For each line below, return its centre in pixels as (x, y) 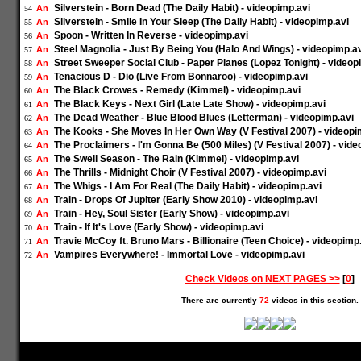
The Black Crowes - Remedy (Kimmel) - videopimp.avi (177, 90)
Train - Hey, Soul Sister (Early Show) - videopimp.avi (172, 214)
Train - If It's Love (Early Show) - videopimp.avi (159, 227)
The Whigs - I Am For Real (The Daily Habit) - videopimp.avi (188, 186)
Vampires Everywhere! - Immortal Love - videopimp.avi (179, 255)
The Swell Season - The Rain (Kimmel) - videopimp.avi (176, 159)
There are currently (220, 300)
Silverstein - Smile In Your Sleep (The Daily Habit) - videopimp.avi (201, 22)
